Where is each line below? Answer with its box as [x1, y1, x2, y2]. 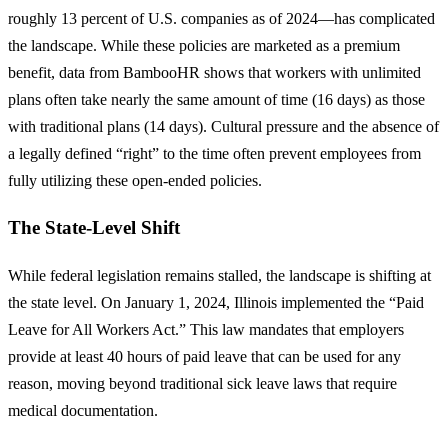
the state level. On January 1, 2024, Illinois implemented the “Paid [8, 294, 424, 311]
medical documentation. [8, 402, 158, 419]
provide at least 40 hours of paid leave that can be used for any [8, 348, 401, 365]
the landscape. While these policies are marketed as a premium [8, 36, 400, 54]
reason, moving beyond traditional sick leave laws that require [8, 375, 397, 392]
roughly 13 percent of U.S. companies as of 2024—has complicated [8, 9, 435, 27]
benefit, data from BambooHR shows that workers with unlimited [8, 63, 421, 81]
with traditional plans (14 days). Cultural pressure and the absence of [8, 117, 439, 135]
